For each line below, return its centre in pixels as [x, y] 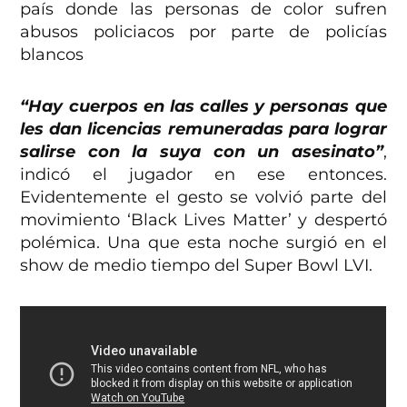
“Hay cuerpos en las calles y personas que [203, 107]
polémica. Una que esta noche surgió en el [203, 243]
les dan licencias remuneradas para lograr [203, 129]
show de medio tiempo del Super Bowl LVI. [197, 266]
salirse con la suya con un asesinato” [202, 152]
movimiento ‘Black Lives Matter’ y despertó [203, 220]
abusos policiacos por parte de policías [203, 32]
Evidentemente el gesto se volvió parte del [203, 198]
